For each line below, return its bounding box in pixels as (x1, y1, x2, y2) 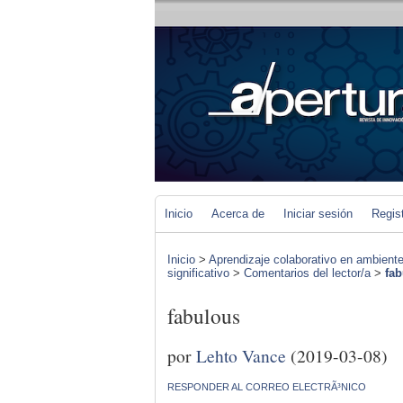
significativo (167, 266, 229, 280)
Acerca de (211, 207, 264, 220)
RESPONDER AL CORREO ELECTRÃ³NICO (167, 381, 366, 392)
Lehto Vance (196, 343, 286, 367)
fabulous (167, 301, 240, 331)
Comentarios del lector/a (244, 266, 371, 280)
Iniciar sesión (283, 207, 353, 220)
